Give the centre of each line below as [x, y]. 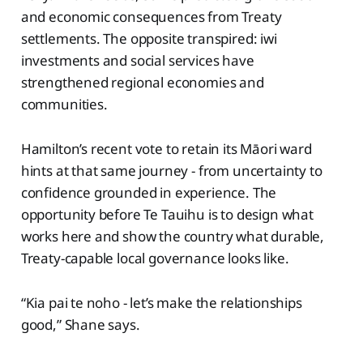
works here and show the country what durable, [173, 237]
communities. [64, 105]
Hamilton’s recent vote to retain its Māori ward [166, 149]
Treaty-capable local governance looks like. [155, 258]
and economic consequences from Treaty [151, 17]
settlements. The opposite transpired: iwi [149, 39]
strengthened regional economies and [142, 83]
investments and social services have [137, 61]
